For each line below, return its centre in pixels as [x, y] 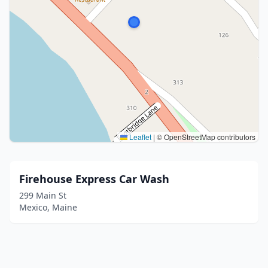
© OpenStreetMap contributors [205, 137]
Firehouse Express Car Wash [94, 179]
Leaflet [139, 137]
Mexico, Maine [48, 207]
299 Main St [43, 195]
